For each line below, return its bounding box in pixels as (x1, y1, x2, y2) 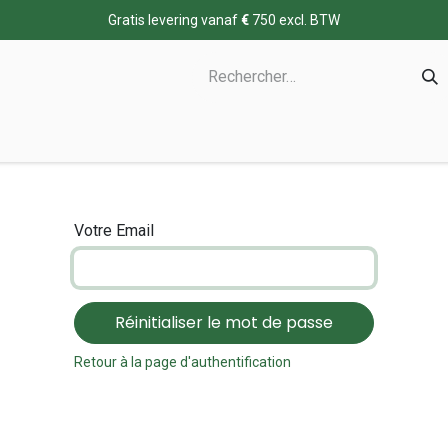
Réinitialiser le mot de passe (115, 311, 333, 334)
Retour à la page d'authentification (74, 354, 291, 370)
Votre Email (74, 221, 154, 240)
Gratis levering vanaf (108, 11, 241, 28)
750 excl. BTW (249, 11, 340, 28)
